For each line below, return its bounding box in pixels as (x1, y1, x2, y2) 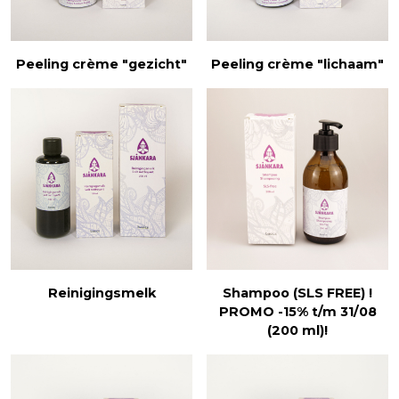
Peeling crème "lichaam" (211, 55, 384, 72)
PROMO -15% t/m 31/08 (218, 303, 377, 320)
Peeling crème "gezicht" (16, 55, 187, 72)
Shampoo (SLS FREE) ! (223, 284, 372, 301)
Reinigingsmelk (47, 284, 156, 301)
